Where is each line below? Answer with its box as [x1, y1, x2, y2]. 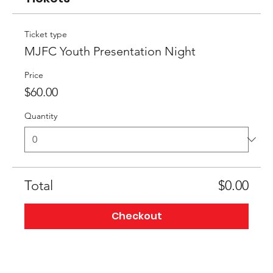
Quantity [24, 110, 57, 121]
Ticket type [24, 29, 67, 40]
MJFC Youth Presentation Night [24, 44, 196, 58]
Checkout [111, 209, 162, 223]
